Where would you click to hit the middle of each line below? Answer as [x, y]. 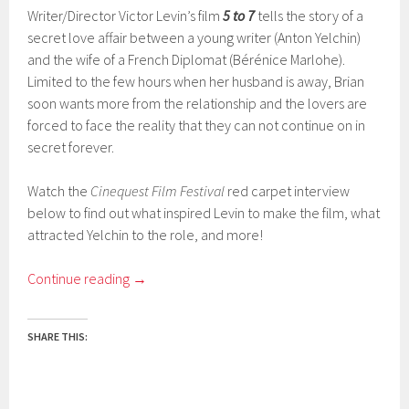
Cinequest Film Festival [158, 191]
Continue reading [80, 279]
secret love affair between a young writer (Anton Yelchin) [194, 38]
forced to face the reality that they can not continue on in [197, 126]
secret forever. [71, 147]
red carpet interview [288, 191]
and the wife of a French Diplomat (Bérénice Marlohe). [187, 60]
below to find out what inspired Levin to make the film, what [204, 213]
